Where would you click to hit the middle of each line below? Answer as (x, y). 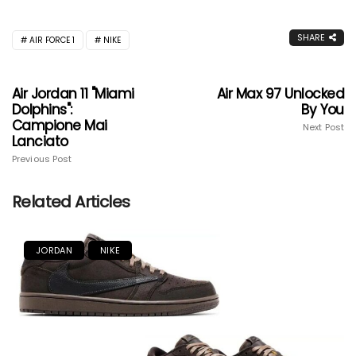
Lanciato (40, 142)
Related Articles (71, 202)
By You (323, 110)
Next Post (323, 128)
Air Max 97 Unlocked (280, 94)
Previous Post (42, 159)
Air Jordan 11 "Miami (73, 94)
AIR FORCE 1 (52, 41)
